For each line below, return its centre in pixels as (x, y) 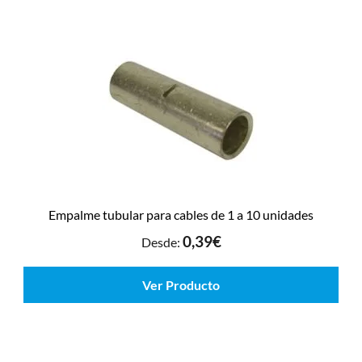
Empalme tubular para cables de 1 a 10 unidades (181, 214)
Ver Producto (181, 285)
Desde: (162, 242)
